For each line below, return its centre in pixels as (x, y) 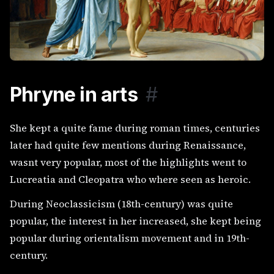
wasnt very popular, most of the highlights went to (128, 162)
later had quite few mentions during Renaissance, (128, 145)
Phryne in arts (74, 94)
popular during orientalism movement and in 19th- (130, 238)
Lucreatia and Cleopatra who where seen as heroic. (130, 179)
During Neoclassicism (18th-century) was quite (121, 203)
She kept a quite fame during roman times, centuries (135, 128)
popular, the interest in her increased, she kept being (135, 220)
